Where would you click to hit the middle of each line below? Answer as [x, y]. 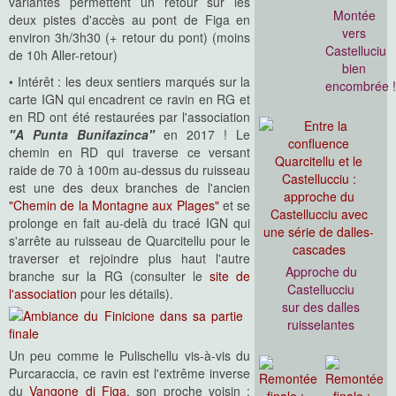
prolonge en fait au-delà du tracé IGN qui [130, 223]
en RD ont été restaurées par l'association [130, 117]
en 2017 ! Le [203, 135]
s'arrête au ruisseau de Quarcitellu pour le [130, 241]
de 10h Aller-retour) [63, 55]
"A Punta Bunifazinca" [82, 135]
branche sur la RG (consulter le [110, 276]
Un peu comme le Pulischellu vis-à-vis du [130, 356]
